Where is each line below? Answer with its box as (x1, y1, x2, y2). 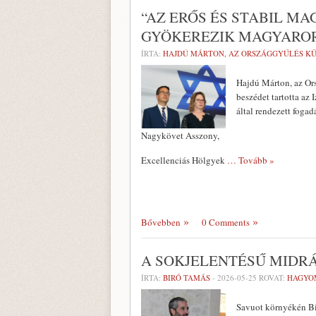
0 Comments (202, 216, 250, 229)
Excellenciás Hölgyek (141, 154, 227, 166)
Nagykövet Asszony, (141, 129, 219, 142)
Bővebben (141, 216, 181, 229)
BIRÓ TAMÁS (163, 272, 210, 283)
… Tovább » (227, 154, 274, 166)
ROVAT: (257, 272, 287, 283)
